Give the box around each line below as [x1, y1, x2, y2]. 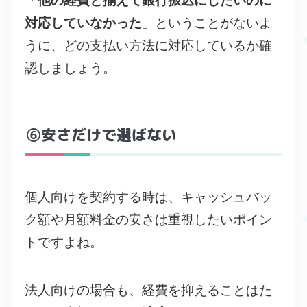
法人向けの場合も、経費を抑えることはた [24, 283, 272, 298]
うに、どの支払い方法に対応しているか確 [24, 38, 272, 53]
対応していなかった [24, 15, 142, 30]
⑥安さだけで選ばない [26, 123, 177, 145]
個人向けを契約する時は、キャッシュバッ [24, 189, 272, 204]
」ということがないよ [141, 15, 272, 30]
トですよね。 [24, 234, 103, 249]
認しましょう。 [24, 60, 116, 75]
